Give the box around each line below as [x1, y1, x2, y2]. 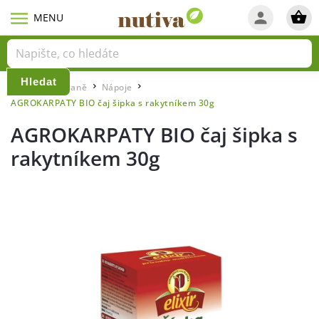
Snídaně [51, 81, 88, 93]
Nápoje [101, 81, 132, 93]
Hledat [20, 75, 57, 88]
